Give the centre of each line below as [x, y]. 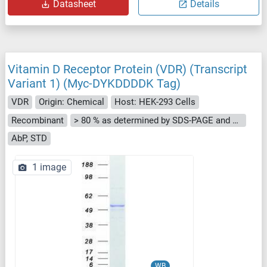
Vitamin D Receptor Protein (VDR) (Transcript [128, 69]
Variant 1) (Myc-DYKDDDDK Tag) [94, 84]
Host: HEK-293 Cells [155, 102]
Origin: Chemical [72, 102]
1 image [49, 167]
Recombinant [38, 120]
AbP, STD [29, 139]
